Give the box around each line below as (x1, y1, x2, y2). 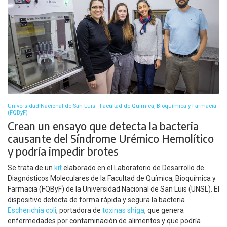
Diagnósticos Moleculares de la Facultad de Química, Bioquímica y (8, 174, 216, 183)
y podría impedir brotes (8, 144, 119, 158)
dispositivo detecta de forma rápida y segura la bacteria (8, 196, 185, 204)
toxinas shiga (102, 206, 144, 215)
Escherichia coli (8, 206, 56, 215)
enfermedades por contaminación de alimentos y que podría (8, 217, 201, 225)
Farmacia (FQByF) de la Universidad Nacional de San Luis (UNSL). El (8, 185, 219, 194)
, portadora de (56, 206, 102, 215)
